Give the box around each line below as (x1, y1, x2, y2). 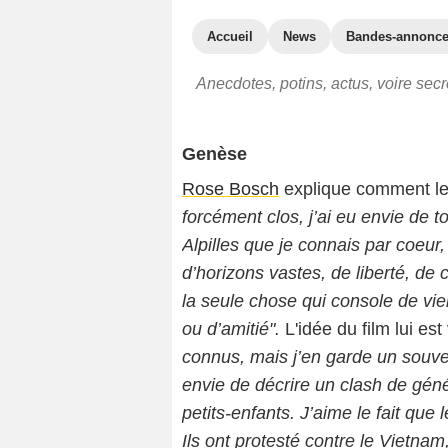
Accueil (207, 29, 253, 44)
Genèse (182, 144, 247, 164)
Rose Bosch (182, 179, 279, 199)
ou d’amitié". (182, 319, 285, 339)
